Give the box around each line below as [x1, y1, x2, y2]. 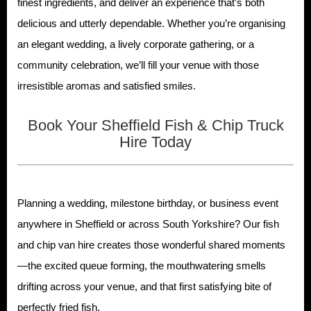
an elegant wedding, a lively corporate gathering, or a [17, 37, 254, 50]
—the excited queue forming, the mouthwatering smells [17, 259, 266, 271]
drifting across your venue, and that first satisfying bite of [17, 280, 271, 292]
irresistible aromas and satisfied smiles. [17, 79, 196, 92]
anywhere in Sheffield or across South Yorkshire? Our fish [17, 217, 279, 230]
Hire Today [119, 133, 192, 151]
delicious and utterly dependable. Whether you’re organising [17, 17, 285, 29]
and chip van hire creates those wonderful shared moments [17, 238, 285, 251]
